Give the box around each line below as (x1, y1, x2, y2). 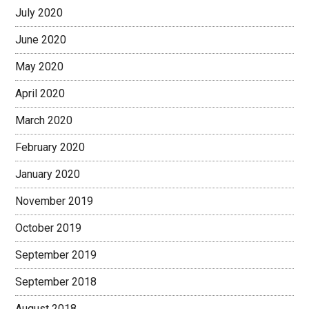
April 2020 (15, 87, 66, 100)
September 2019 (15, 248, 97, 261)
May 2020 (15, 60, 64, 73)
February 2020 (15, 141, 86, 154)
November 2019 (15, 195, 94, 208)
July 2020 (15, 6, 63, 19)
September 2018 (15, 275, 97, 288)
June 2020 (15, 33, 67, 46)
